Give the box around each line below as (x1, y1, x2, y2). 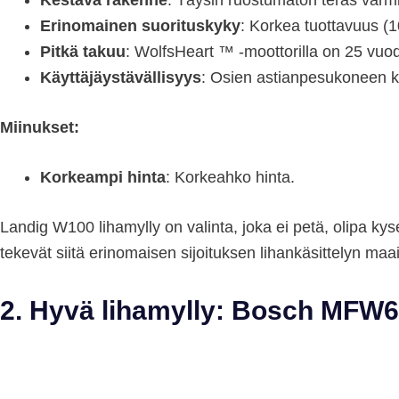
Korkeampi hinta (40, 168, 166, 186)
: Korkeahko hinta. (166, 168, 295, 186)
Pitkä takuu (40, 43, 126, 61)
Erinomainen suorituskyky (40, 17, 240, 35)
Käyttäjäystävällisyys (40, 69, 201, 86)
